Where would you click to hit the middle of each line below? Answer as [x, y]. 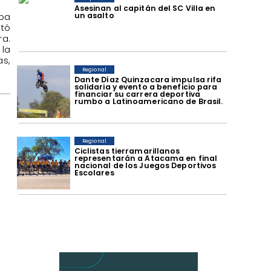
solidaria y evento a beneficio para [146, 87]
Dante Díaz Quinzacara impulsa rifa [148, 79]
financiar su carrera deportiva [137, 94]
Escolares [94, 172]
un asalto [94, 15]
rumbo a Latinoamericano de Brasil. [149, 101]
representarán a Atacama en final [146, 158]
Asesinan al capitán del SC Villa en [145, 8]
